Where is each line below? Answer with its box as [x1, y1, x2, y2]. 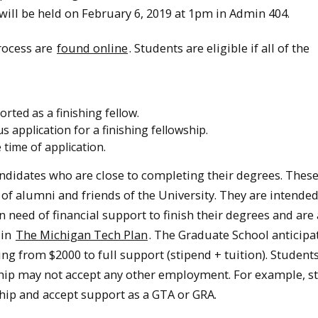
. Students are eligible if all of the [129, 39, 309, 56]
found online [57, 39, 128, 56]
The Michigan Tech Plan [16, 226, 148, 243]
